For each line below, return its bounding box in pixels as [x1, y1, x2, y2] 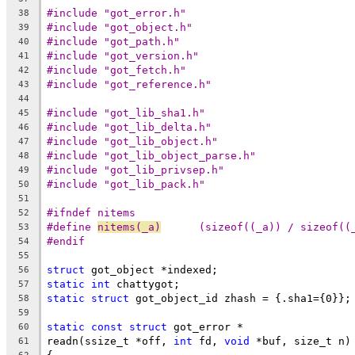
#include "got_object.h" [47, 21, 193, 33]
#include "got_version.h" [47, 49, 199, 62]
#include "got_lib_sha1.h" [47, 106, 205, 119]
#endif [47, 235, 85, 247]
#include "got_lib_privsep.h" [47, 163, 224, 176]
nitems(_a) [97, 220, 161, 233]
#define [47, 220, 97, 233]
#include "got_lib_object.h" [47, 135, 218, 147]
